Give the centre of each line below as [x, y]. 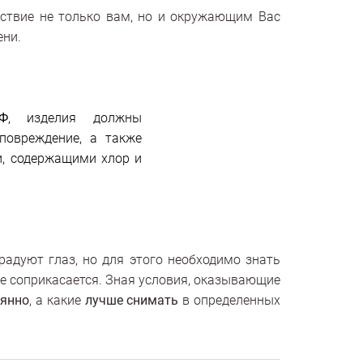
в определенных [230, 301]
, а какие [57, 301]
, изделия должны [75, 118]
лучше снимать [132, 301]
